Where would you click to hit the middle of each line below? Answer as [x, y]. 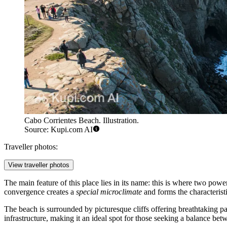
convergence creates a [40, 192]
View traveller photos [39, 165]
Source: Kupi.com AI [59, 130]
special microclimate [109, 192]
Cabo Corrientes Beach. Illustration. [82, 121]
